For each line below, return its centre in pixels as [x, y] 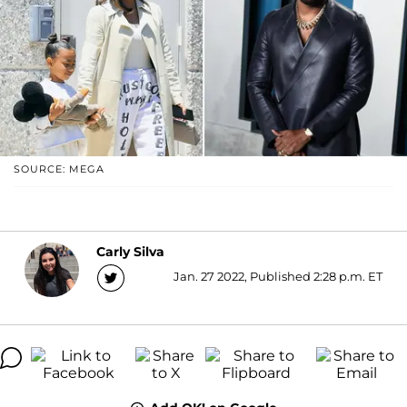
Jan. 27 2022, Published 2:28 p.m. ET [278, 276]
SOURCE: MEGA [59, 169]
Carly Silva [130, 252]
